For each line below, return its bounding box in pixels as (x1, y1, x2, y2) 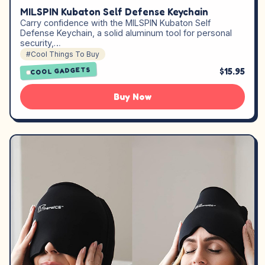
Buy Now (114, 91, 151, 103)
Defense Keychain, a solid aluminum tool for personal (20, 28, 232, 38)
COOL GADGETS (30, 65, 91, 77)
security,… (20, 38, 61, 49)
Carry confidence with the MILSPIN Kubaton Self (20, 18, 211, 28)
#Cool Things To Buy (26, 50, 99, 59)
